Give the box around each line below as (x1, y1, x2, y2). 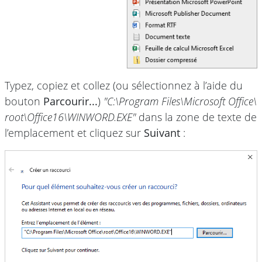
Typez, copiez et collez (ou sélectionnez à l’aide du (5, 78, 243, 92)
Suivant (144, 125, 180, 140)
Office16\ (27, 109, 67, 124)
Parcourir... (43, 94, 98, 108)
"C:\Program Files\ (104, 94, 184, 108)
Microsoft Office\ (184, 94, 257, 108)
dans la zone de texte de (136, 109, 257, 124)
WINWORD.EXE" (67, 109, 136, 124)
